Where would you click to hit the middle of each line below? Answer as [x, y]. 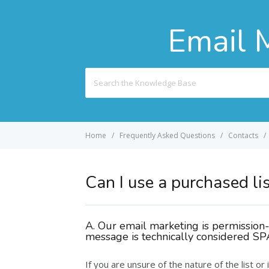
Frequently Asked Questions [167, 135]
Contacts [243, 135]
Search [98, 74]
